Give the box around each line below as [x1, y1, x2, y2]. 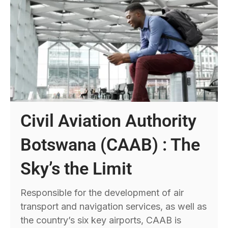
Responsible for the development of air [20, 187, 184, 198]
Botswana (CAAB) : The [20, 134, 201, 155]
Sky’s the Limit [20, 158, 132, 179]
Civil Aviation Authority [20, 110, 197, 131]
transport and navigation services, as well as [20, 201, 207, 212]
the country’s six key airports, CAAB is [20, 214, 182, 225]
